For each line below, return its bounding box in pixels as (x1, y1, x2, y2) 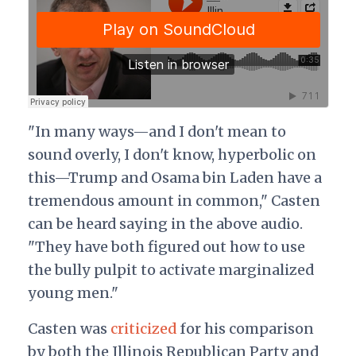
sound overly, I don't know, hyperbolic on (27, 145, 316, 164)
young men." (27, 283, 118, 302)
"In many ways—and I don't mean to (27, 122, 286, 141)
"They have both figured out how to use (27, 237, 305, 256)
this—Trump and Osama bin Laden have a (27, 168, 322, 187)
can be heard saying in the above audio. (27, 214, 303, 233)
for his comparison (176, 319, 314, 338)
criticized (110, 319, 176, 338)
